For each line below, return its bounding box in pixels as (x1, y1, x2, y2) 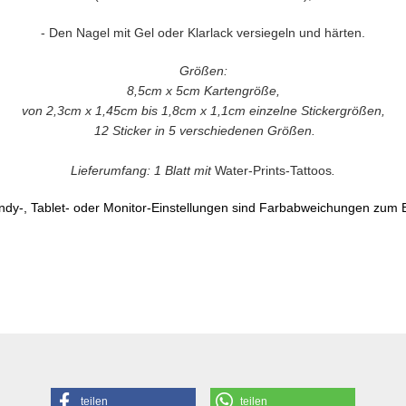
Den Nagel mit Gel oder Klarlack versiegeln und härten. (49, 25, 365, 40)
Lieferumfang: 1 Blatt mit (71, 163, 215, 178)
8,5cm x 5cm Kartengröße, (126, 83, 280, 98)
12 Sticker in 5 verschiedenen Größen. (91, 123, 315, 138)
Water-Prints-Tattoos (215, 163, 332, 178)
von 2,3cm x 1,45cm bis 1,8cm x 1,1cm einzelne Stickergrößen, (21, 103, 385, 118)
